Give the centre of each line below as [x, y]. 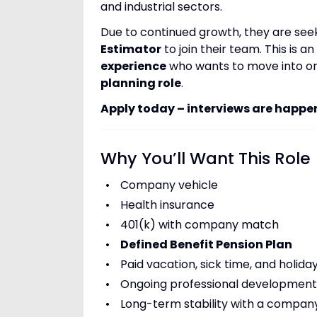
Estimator [131, 49]
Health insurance [167, 205]
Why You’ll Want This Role [206, 158]
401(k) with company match [199, 225]
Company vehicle [169, 185]
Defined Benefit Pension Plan [206, 244]
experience [133, 66]
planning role [141, 83]
